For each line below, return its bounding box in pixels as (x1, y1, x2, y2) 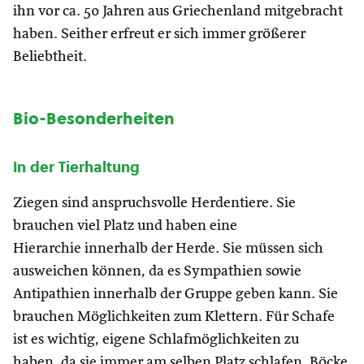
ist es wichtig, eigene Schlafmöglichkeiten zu (13, 332, 299, 347)
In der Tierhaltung (13, 157, 140, 177)
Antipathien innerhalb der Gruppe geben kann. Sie (13, 287, 338, 301)
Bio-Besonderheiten (13, 107, 175, 130)
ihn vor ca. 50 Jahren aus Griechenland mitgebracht (13, 4, 343, 19)
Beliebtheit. (13, 50, 87, 64)
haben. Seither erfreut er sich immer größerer (13, 27, 305, 41)
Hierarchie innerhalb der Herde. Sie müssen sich (13, 241, 323, 256)
